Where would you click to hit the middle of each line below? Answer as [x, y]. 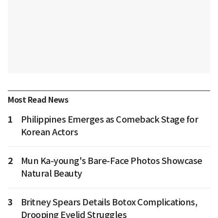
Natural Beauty [51, 174]
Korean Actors [49, 132]
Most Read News [38, 100]
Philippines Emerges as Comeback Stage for [109, 120]
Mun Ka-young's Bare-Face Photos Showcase [111, 161]
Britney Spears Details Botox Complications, [109, 202]
